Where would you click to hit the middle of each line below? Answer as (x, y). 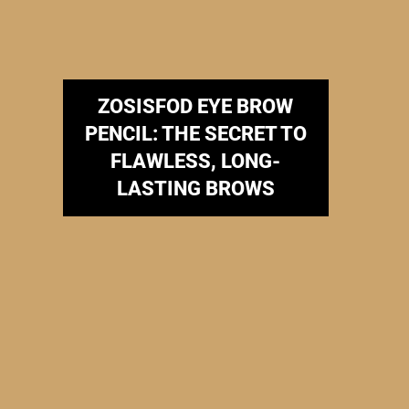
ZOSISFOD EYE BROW (196, 106)
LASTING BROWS (195, 189)
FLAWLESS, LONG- (196, 161)
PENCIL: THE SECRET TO (195, 134)
